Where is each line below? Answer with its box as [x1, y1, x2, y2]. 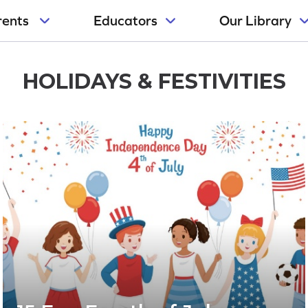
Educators [93, 13, 157, 28]
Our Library [219, 13, 291, 28]
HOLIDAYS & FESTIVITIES [22, 69, 286, 94]
